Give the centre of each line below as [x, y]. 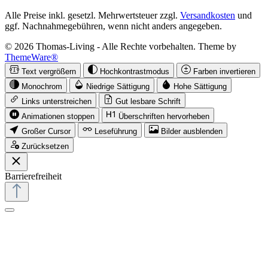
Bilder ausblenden [192, 131]
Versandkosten [208, 15]
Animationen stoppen [58, 116]
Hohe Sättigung [200, 86]
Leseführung [116, 131]
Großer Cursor [46, 131]
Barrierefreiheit [33, 176]
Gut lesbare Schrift [148, 101]
